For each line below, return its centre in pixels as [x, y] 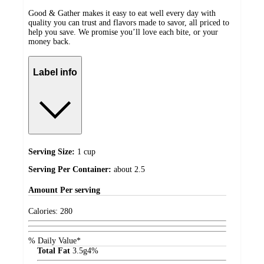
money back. [49, 42]
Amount [44, 190]
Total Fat [54, 250]
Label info [55, 72]
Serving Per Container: [71, 170]
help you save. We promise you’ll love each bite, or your [123, 32]
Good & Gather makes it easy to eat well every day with [122, 14]
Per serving [80, 190]
